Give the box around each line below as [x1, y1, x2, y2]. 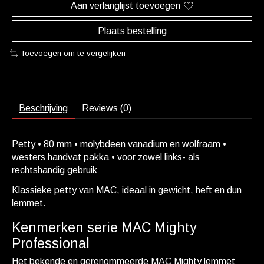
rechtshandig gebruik [12, 164, 97, 175]
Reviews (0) [82, 103, 131, 113]
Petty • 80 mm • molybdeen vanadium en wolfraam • [12, 138, 226, 149]
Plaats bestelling [97, 26, 167, 37]
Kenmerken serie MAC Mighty [12, 220, 197, 236]
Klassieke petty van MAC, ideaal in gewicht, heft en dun [12, 184, 242, 195]
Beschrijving [19, 103, 68, 113]
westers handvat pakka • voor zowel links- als [12, 151, 200, 162]
